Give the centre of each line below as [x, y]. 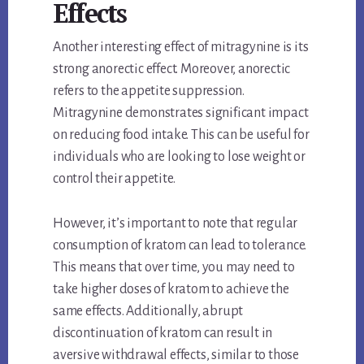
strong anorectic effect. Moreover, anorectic [172, 69]
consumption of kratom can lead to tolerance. [180, 246]
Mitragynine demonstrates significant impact [181, 113]
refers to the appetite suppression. [149, 91]
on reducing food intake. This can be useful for [181, 135]
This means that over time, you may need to [174, 268]
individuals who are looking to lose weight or [180, 157]
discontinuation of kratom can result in [163, 334]
